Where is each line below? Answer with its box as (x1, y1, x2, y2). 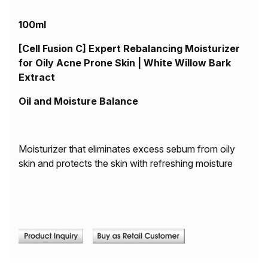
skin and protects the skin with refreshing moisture (19, 157, 233, 169)
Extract (19, 71, 55, 83)
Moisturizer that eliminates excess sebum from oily (19, 143, 235, 155)
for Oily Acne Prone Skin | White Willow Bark (19, 57, 231, 69)
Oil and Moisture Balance (19, 95, 141, 107)
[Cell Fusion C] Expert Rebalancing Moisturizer (19, 42, 240, 54)
